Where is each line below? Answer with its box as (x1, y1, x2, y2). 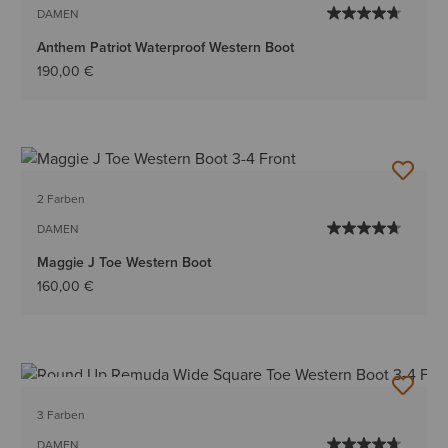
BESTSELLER (50, 383, 121, 401)
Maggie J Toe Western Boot (37, 252, 212, 273)
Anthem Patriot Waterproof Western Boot (37, 37, 295, 58)
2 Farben (37, 190, 86, 209)
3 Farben (37, 405, 86, 424)
